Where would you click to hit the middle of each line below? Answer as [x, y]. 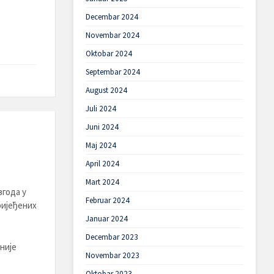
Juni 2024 [102, 127]
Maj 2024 [101, 145]
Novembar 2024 [112, 35]
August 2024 [106, 90]
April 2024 [102, 164]
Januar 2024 [106, 219]
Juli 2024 [101, 109]
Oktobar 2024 [109, 54]
